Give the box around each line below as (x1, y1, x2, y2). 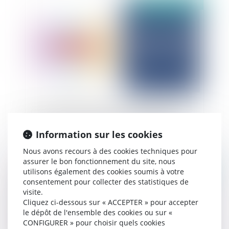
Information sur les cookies (36, 128, 163, 141)
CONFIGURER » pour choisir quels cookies (23, 218, 165, 227)
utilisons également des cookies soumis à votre (23, 167, 184, 176)
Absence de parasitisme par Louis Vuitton (31, 118, 175, 127)
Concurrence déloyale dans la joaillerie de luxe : (31, 106, 194, 116)
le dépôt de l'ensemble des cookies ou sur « (23, 208, 172, 217)
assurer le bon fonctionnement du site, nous (23, 156, 175, 166)
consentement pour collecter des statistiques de (23, 177, 189, 187)
